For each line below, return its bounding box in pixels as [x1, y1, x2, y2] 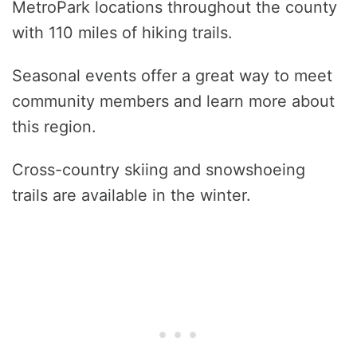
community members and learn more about [12, 92, 335, 112]
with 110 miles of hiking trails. [12, 23, 233, 43]
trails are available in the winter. [12, 186, 251, 206]
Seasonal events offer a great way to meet [12, 66, 332, 86]
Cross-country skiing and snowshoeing [12, 160, 305, 180]
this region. [12, 117, 96, 137]
